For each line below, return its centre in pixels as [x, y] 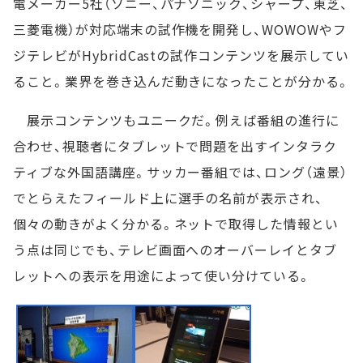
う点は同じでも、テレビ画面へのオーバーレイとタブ [175, 249]
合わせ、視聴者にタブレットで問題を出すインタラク [175, 145]
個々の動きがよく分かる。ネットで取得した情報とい [176, 223]
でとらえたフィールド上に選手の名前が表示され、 [169, 197]
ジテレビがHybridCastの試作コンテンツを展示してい [181, 55]
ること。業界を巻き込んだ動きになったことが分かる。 [181, 81]
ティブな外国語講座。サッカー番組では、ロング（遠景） [180, 171]
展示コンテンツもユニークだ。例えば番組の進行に [177, 120]
